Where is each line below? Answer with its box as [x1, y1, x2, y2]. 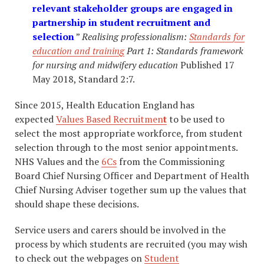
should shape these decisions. [15, 197, 139, 211]
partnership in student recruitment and [32, 16, 210, 29]
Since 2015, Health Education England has [15, 98, 194, 112]
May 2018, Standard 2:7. [32, 72, 135, 86]
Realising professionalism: [82, 30, 189, 44]
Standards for [189, 30, 245, 44]
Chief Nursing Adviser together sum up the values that [15, 183, 247, 197]
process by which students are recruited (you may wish [15, 237, 247, 251]
